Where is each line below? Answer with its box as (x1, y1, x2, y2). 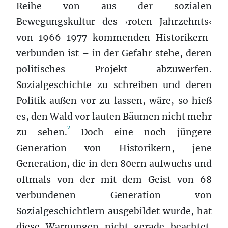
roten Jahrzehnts (128, 16, 209, 27)
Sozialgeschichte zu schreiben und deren (16, 79, 212, 91)
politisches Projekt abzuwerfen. (16, 63, 212, 75)
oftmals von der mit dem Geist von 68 (16, 174, 212, 185)
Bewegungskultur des (16, 16, 125, 27)
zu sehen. (16, 126, 67, 138)
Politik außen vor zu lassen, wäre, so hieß (16, 95, 212, 106)
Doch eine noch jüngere (70, 126, 212, 138)
